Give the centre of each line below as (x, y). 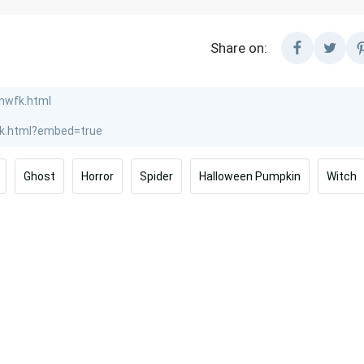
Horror (97, 177)
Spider (156, 177)
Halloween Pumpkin (250, 177)
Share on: (239, 48)
